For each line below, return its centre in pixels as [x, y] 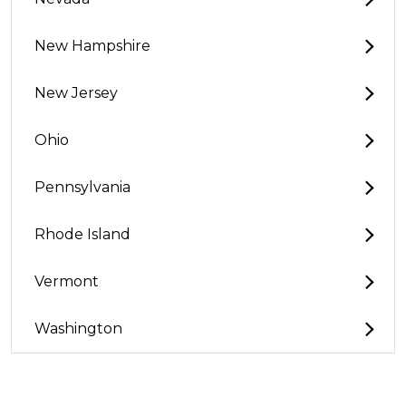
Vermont [67, 282]
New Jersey [76, 93]
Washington [78, 329]
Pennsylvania [82, 188]
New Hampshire [92, 46]
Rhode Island [82, 235]
